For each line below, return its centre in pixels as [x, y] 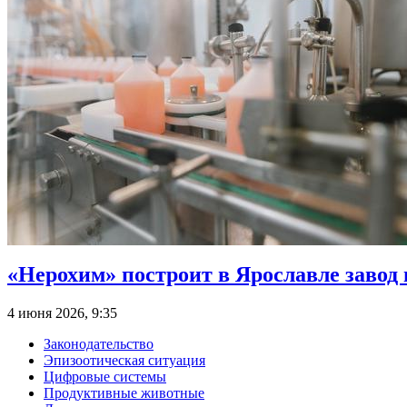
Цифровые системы [105, 377]
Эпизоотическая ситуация [124, 361]
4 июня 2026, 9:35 [62, 313]
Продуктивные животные [124, 393]
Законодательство [99, 344]
